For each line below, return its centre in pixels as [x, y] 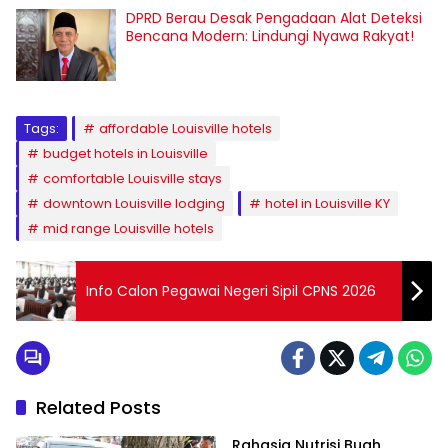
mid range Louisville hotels [128, 229]
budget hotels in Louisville [125, 154]
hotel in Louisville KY [327, 204]
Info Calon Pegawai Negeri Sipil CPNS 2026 [231, 290]
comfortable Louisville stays [132, 179]
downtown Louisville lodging [134, 204]
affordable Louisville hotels [185, 129]
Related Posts [98, 408]
